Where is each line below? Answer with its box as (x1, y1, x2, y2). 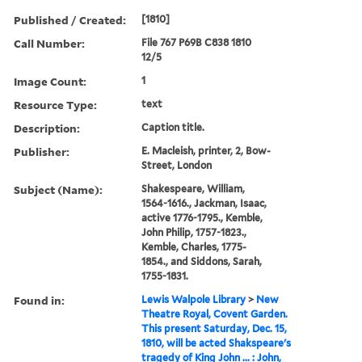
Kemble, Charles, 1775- (141, 240, 247, 253)
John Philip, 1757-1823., (141, 225, 247, 238)
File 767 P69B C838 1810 (141, 36, 252, 48)
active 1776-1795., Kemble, (141, 211, 263, 224)
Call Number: (14, 35, 85, 51)
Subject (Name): (14, 181, 103, 197)
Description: (14, 120, 80, 136)
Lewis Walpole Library (141, 293, 246, 305)
